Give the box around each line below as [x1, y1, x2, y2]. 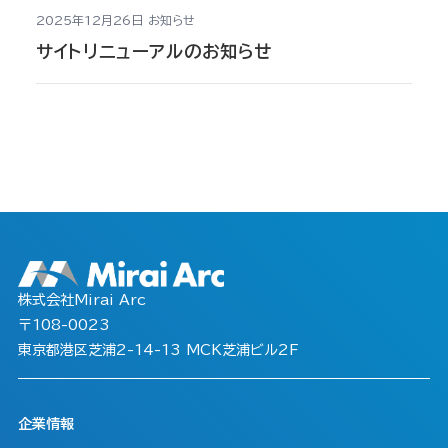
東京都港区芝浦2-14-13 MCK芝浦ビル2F [17, 342, 299, 357]
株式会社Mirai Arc [17, 292, 146, 307]
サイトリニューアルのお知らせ [35, 42, 273, 60]
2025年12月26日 [35, 13, 143, 26]
